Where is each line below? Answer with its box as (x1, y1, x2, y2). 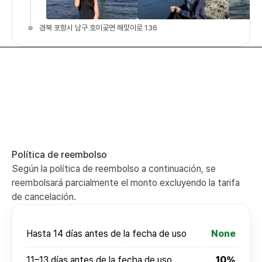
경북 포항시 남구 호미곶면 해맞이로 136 (39, 23, 157, 32)
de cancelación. (12, 191, 76, 202)
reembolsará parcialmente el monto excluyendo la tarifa (12, 177, 240, 188)
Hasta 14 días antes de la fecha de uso (26, 227, 187, 239)
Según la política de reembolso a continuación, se (12, 163, 216, 174)
